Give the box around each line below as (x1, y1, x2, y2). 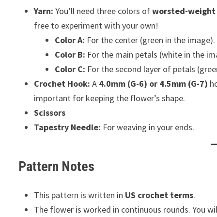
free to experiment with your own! (34, 19, 159, 31)
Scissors (34, 107, 66, 118)
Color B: (55, 48, 86, 60)
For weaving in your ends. (101, 121, 195, 133)
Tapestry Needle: (34, 121, 101, 133)
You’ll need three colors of (53, 5, 153, 16)
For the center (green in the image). (85, 34, 216, 46)
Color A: (55, 34, 85, 46)
